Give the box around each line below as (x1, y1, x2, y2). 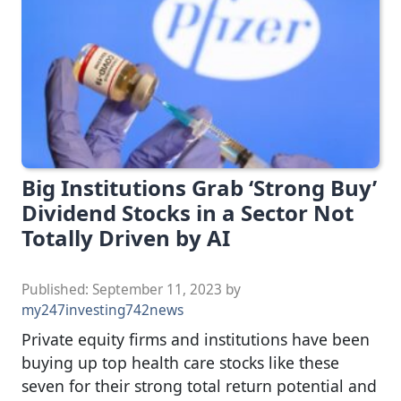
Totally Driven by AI (21, 223, 230, 253)
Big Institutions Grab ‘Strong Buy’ (21, 173, 377, 203)
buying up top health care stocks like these (21, 352, 339, 374)
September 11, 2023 (92, 280, 222, 300)
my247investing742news (21, 301, 183, 320)
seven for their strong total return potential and (21, 375, 377, 397)
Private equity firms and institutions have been (21, 328, 370, 351)
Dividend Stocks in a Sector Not (21, 198, 354, 228)
